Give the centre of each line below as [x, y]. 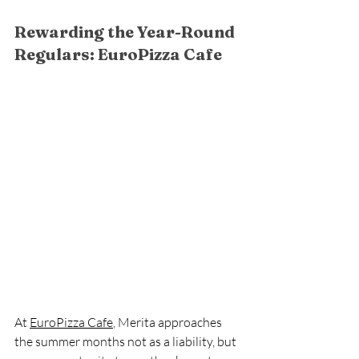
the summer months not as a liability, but [127, 341]
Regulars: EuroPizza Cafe [118, 54]
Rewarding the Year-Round [126, 32]
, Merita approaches [169, 322]
